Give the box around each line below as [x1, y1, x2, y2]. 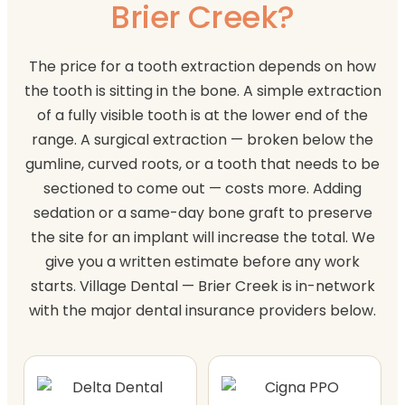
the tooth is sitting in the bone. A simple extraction [24, 80, 381, 101]
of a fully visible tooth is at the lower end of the [37, 104, 368, 126]
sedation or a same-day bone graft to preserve [33, 202, 372, 223]
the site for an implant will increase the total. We [30, 226, 375, 248]
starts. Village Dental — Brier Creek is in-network [30, 275, 375, 297]
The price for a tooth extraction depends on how [29, 55, 376, 77]
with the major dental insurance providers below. [29, 299, 376, 321]
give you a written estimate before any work [45, 250, 360, 272]
